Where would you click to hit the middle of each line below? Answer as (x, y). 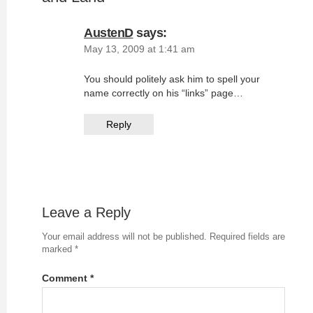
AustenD (109, 33)
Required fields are (247, 236)
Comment (66, 278)
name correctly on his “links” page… (163, 93)
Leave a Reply (86, 212)
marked (58, 249)
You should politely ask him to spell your (172, 79)
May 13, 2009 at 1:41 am (139, 49)
